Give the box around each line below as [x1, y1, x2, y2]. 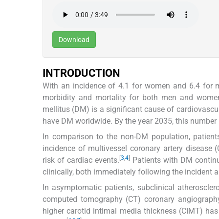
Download [59, 35, 89, 44]
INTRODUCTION [43, 66, 120, 79]
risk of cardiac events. [43, 155, 120, 165]
